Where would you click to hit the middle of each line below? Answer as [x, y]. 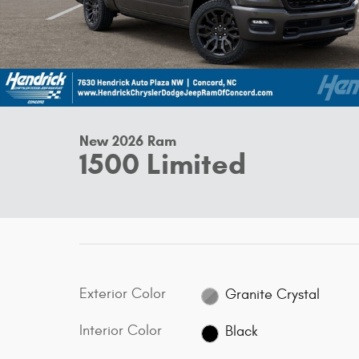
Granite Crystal [273, 294]
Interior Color [121, 331]
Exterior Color [123, 294]
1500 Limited [163, 164]
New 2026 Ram [128, 141]
